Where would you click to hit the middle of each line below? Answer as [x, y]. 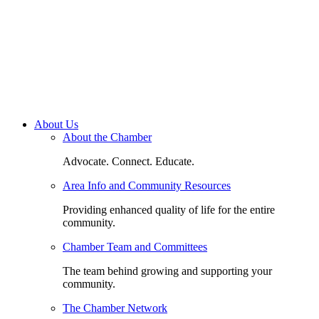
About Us [56, 125]
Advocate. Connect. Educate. [129, 162]
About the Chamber [107, 137]
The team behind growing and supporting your [167, 271]
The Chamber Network [115, 308]
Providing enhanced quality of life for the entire [169, 210]
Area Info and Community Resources [147, 186]
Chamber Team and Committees [135, 247]
